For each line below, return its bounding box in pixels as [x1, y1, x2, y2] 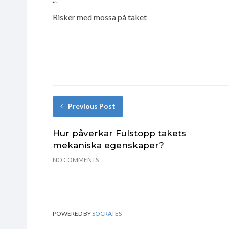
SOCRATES [92, 209, 122, 217]
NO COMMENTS [53, 155, 99, 164]
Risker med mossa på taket [53, 12, 147, 22]
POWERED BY [53, 209, 92, 217]
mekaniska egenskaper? [53, 140, 164, 150]
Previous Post [68, 101, 116, 110]
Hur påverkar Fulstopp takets [53, 128, 186, 139]
